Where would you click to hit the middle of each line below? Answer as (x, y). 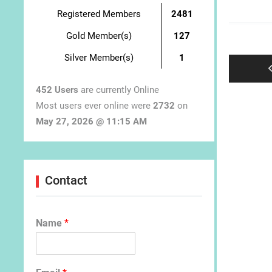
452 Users (57, 90)
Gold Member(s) (99, 36)
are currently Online (119, 90)
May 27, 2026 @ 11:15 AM (91, 122)
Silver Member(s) (99, 57)
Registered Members (99, 14)
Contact (66, 181)
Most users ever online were (94, 106)
